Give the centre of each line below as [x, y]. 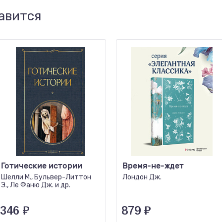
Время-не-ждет [153, 166]
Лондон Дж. [142, 177]
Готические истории [42, 166]
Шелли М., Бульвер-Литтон [46, 177]
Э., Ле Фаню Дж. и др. [36, 185]
